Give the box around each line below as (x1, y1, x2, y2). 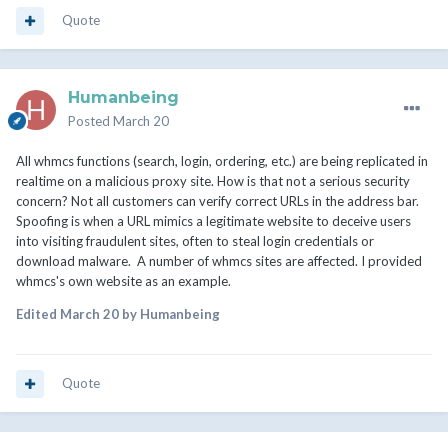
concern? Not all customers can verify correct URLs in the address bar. (16, 193, 419, 210)
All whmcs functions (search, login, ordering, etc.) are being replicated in (16, 153, 428, 170)
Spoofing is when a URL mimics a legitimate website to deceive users (16, 213, 411, 230)
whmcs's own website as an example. (16, 273, 234, 290)
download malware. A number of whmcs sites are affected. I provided (16, 253, 422, 270)
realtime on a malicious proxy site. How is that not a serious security (16, 173, 410, 190)
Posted (68, 113, 113, 130)
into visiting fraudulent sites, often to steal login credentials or (16, 233, 374, 250)
